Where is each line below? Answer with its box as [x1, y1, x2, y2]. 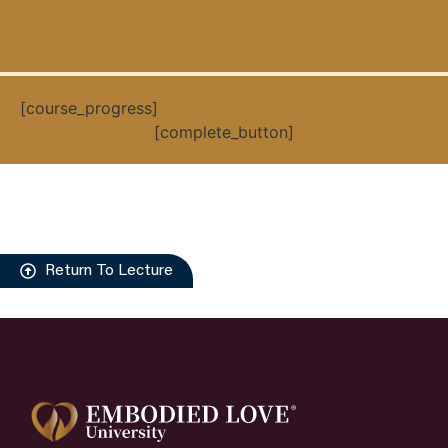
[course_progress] [20, 97, 158, 118]
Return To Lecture [45, 262, 173, 279]
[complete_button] [154, 121, 294, 142]
